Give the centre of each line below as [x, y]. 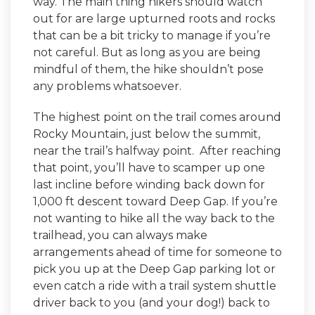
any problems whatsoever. [107, 86]
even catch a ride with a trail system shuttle [155, 286]
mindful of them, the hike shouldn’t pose [148, 70]
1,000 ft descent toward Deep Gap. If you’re [155, 202]
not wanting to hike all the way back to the [154, 219]
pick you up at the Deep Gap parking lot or [154, 269]
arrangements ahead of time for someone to [157, 252]
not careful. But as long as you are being [147, 53]
